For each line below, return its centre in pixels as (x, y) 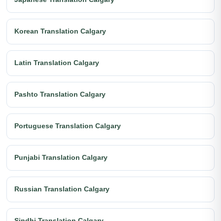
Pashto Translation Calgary (60, 94)
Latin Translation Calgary (57, 63)
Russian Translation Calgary (62, 189)
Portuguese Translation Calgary (68, 126)
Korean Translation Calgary (60, 31)
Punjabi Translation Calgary (61, 157)
